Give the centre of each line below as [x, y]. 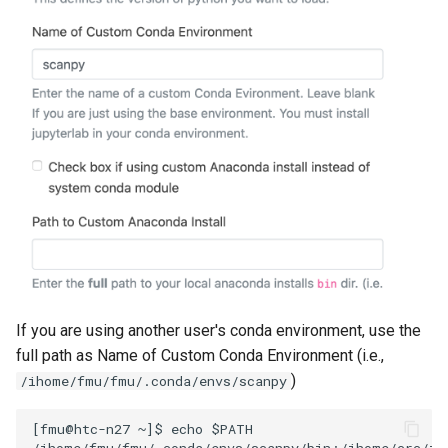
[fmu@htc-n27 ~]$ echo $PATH [142, 428]
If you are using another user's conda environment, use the [218, 331]
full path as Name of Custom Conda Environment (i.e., [200, 356]
